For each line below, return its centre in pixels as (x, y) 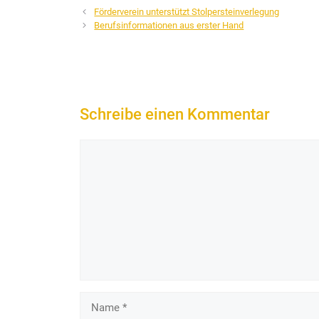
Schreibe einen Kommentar (175, 114)
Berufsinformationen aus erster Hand (169, 26)
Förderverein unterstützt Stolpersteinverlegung (187, 12)
